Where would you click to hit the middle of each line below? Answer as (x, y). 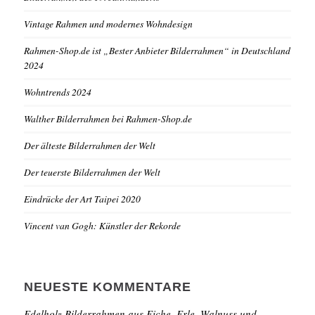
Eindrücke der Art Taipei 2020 (82, 198)
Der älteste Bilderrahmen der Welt (89, 145)
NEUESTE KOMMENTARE (107, 287)
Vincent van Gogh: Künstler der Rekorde (102, 225)
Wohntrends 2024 (57, 91)
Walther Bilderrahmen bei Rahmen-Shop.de (108, 118)
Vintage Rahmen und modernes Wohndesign (108, 23)
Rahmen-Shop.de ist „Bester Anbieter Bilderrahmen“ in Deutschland (157, 50)
